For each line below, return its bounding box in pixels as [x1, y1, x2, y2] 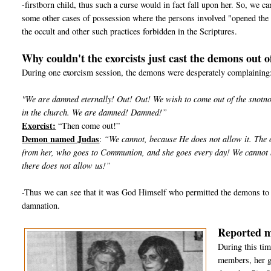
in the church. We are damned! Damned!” [22, 106, 168, 119]
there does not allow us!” [22, 160, 111, 172]
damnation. [22, 200, 60, 212]
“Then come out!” [56, 120, 120, 132]
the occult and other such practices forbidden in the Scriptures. [22, 25, 238, 38]
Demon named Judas [22, 132, 100, 146]
